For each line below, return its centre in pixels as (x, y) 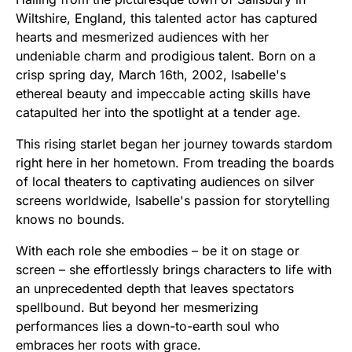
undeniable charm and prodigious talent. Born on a (166, 55)
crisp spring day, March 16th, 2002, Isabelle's (151, 74)
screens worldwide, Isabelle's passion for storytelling (173, 200)
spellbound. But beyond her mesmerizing (137, 307)
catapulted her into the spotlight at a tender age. (158, 112)
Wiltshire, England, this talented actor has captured (167, 18)
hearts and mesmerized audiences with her (142, 37)
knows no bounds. (70, 219)
